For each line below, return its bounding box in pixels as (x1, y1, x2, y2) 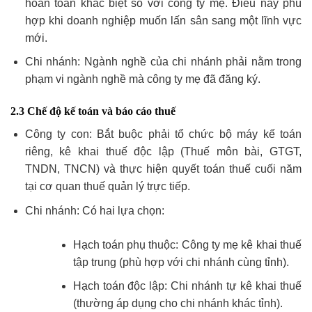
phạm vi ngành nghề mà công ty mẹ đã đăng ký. (24, 73, 260, 86)
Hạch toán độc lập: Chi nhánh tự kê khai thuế (72, 280, 302, 292)
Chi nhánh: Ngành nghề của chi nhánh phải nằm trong (24, 56, 302, 68)
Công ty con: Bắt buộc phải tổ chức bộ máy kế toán (24, 128, 302, 141)
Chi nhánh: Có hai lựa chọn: (24, 204, 164, 217)
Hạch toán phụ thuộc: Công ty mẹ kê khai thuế (72, 238, 302, 251)
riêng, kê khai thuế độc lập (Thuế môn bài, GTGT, (24, 146, 302, 158)
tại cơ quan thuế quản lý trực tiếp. (24, 180, 190, 193)
